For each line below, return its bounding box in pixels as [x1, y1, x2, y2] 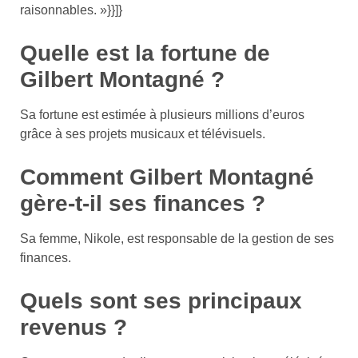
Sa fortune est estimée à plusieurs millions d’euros [20, 107, 304, 121]
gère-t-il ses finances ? [20, 190, 265, 216]
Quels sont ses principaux [20, 288, 302, 313]
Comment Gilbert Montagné [20, 164, 314, 189]
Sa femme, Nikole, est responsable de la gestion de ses [20, 231, 334, 245]
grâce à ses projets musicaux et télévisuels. [20, 126, 265, 141]
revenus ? [20, 314, 127, 340]
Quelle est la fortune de [20, 40, 270, 66]
